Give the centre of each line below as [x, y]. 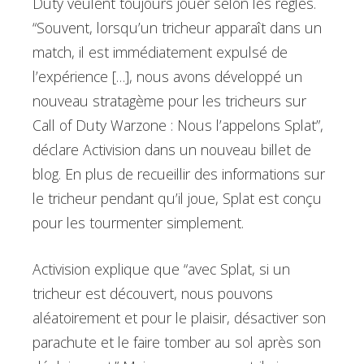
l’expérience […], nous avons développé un [167, 77]
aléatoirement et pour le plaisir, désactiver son [179, 317]
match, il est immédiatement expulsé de [160, 52]
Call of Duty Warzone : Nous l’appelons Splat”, [178, 126]
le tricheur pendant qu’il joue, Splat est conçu [177, 199]
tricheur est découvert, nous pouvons [153, 293]
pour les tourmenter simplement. [138, 223]
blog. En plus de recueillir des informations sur [179, 174]
